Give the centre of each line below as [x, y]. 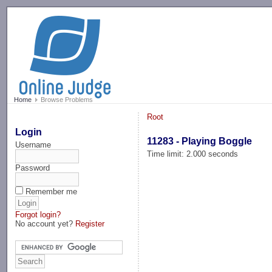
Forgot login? [38, 214]
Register [90, 223]
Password [33, 168]
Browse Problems [66, 100]
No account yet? [46, 223]
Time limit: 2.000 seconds [193, 154]
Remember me [52, 191]
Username [33, 144]
